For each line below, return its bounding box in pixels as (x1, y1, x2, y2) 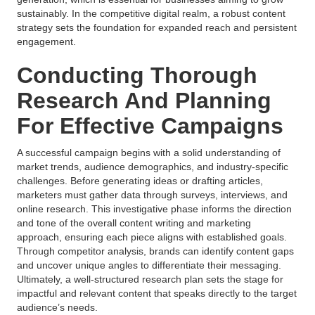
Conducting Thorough (17, 63, 257, 88)
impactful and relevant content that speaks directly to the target (17, 288, 297, 299)
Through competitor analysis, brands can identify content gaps (17, 245, 294, 257)
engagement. (17, 36, 76, 47)
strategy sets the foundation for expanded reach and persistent (17, 22, 297, 33)
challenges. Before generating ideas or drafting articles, (17, 175, 263, 186)
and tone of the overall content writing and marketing (17, 217, 254, 229)
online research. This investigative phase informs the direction (17, 203, 292, 214)
